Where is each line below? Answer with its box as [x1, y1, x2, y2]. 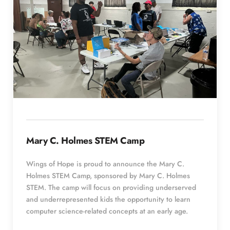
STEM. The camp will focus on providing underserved [26, 182, 196, 193]
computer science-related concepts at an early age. [26, 205, 192, 216]
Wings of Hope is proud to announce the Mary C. [26, 158, 184, 169]
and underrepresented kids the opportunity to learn [26, 194, 190, 204]
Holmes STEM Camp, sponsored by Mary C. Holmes [26, 170, 190, 181]
